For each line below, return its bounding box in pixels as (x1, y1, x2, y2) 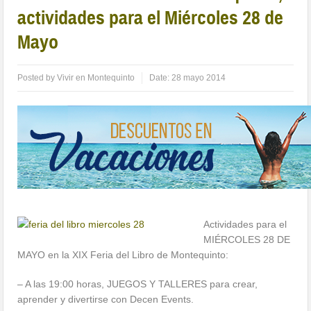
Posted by (17, 73, 58, 83)
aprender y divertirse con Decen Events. (17, 294, 194, 305)
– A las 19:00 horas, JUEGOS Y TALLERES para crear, (17, 278, 258, 290)
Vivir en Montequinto (57, 73, 135, 83)
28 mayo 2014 (171, 73, 226, 83)
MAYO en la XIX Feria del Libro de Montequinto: (17, 249, 229, 261)
